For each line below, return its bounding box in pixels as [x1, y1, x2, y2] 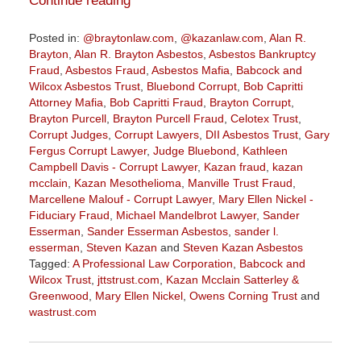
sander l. [234, 224, 279, 238]
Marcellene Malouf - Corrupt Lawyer [28, 192, 212, 205]
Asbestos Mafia [151, 63, 230, 77]
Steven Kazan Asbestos [182, 240, 303, 254]
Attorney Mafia [28, 95, 103, 109]
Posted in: [28, 31, 80, 44]
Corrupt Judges [28, 127, 108, 141]
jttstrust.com [97, 272, 160, 286]
